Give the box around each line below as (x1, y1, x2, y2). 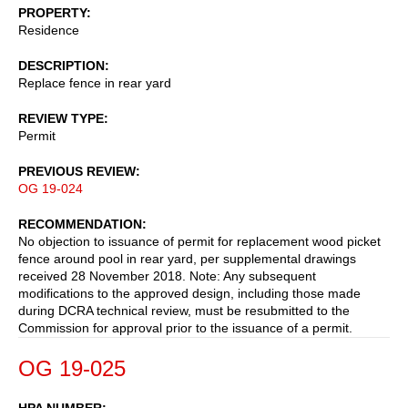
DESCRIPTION (18, 57, 105, 73)
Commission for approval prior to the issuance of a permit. (18, 320, 352, 335)
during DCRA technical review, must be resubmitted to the (18, 302, 350, 318)
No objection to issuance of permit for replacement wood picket (18, 233, 381, 249)
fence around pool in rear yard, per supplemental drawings (18, 250, 356, 266)
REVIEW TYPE (18, 110, 104, 126)
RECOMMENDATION (18, 216, 142, 231)
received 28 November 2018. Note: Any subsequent (18, 268, 316, 283)
